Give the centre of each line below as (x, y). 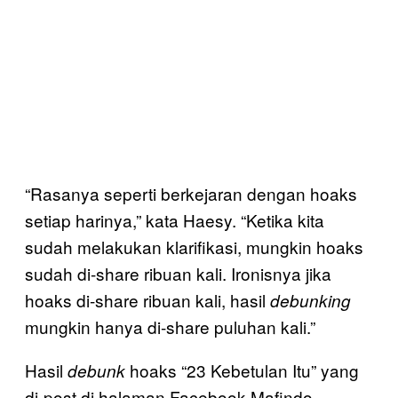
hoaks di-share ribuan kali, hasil (147, 299)
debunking (310, 300)
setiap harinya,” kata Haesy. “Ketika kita (175, 219)
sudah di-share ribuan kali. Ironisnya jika (178, 273)
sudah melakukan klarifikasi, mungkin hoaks (194, 246)
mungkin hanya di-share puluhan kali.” (170, 326)
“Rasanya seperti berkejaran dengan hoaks (191, 193)
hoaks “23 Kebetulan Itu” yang (242, 370)
